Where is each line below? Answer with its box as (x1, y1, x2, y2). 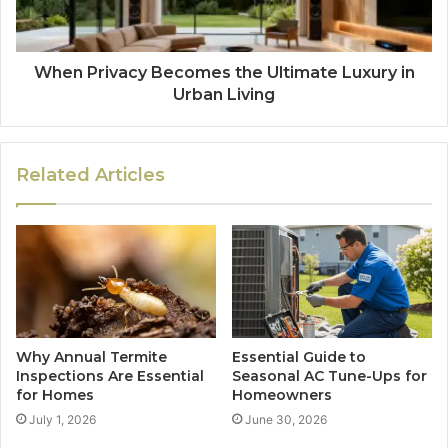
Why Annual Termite (16, 348, 167, 367)
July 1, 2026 (29, 412, 96, 428)
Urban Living (173, 85, 275, 105)
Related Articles (16, 164, 165, 187)
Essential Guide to (232, 348, 366, 367)
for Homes (16, 386, 94, 405)
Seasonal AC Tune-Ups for (232, 367, 427, 386)
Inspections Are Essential (16, 367, 204, 386)
